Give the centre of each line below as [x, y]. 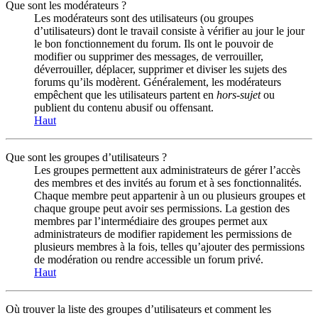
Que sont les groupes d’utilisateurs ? [86, 157]
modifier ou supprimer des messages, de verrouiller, [149, 56]
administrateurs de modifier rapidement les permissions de [163, 234]
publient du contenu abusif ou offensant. [124, 107]
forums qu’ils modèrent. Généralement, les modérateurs [158, 82]
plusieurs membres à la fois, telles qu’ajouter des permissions [169, 246]
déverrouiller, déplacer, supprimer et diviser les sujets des [160, 69]
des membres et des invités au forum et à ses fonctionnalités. [168, 182]
